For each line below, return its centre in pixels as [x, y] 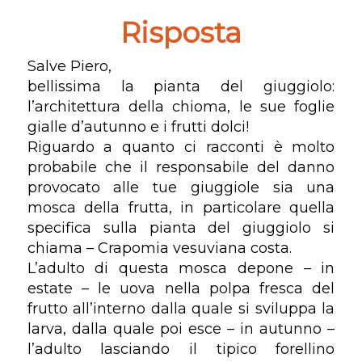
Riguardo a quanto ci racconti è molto [181, 147]
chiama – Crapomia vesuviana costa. [159, 248]
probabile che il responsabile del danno [181, 167]
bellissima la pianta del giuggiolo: [181, 86]
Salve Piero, [69, 66]
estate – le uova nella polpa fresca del [181, 288]
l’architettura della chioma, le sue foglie [181, 106]
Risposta [181, 32]
